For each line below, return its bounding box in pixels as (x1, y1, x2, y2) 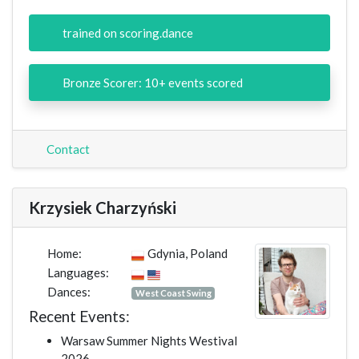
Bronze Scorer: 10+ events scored (59, 75, 243, 91)
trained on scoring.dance (59, 26, 193, 41)
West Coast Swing (135, 288, 212, 299)
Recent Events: (29, 307, 130, 326)
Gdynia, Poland (147, 246, 228, 261)
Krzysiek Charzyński (29, 198, 176, 218)
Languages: (44, 265, 109, 280)
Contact (43, 142, 90, 157)
